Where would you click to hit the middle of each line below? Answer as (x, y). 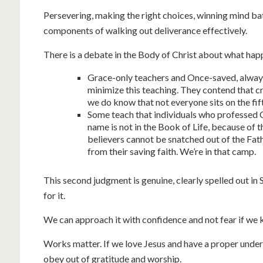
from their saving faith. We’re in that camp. (172, 151)
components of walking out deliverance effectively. (145, 30)
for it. (54, 195)
